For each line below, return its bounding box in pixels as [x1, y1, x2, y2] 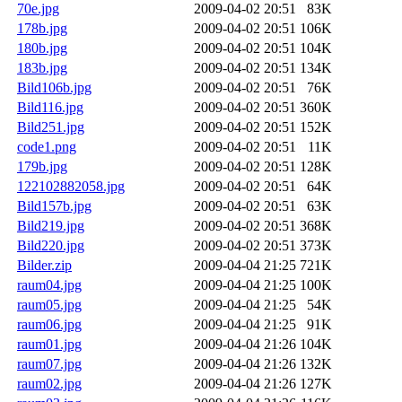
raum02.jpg [17, 375, 82, 391]
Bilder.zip [17, 257, 72, 273]
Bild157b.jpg [17, 197, 92, 214]
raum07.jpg [17, 355, 82, 371]
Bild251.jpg [17, 118, 84, 135]
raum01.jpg [17, 336, 82, 352]
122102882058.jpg [17, 178, 125, 194]
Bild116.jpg [17, 99, 83, 115]
